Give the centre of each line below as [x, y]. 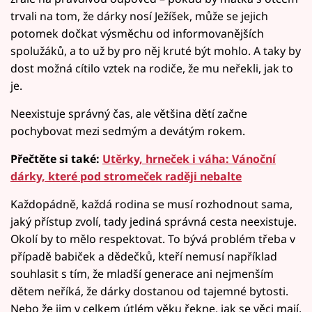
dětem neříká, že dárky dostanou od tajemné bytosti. [149, 291]
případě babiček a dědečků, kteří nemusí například [144, 256]
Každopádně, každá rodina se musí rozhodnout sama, [151, 204]
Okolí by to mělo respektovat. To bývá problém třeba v [153, 239]
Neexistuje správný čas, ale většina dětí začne [129, 113]
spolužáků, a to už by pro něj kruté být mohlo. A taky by [156, 50]
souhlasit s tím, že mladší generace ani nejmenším [142, 273]
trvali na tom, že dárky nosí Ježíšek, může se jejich [139, 16]
